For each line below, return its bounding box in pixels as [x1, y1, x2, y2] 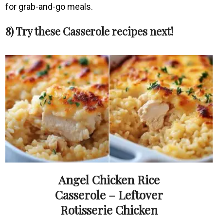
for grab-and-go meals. [5, 1, 93, 12]
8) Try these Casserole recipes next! [5, 23, 174, 38]
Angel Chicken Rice [58, 172, 160, 188]
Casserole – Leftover [55, 187, 163, 203]
